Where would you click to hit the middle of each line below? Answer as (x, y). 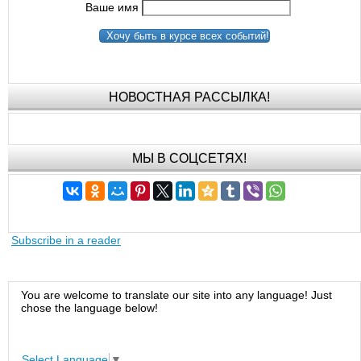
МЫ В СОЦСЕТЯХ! (189, 158)
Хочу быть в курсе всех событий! (185, 36)
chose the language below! (90, 308)
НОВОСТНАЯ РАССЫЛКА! (189, 98)
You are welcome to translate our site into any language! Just (177, 295)
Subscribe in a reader (66, 240)
